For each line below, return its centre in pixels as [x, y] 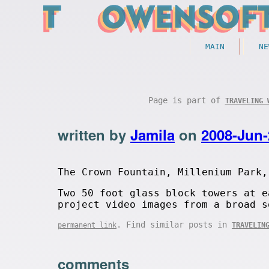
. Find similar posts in [174, 225]
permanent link [87, 225]
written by [94, 134]
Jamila [153, 134]
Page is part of [186, 100]
